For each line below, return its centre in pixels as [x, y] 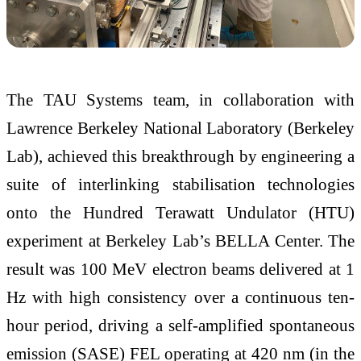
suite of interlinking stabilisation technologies [180, 185]
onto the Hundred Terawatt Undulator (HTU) [180, 213]
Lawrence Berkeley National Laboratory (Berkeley [180, 128]
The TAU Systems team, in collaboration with [180, 100]
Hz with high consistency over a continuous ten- [180, 297]
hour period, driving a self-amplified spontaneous [180, 326]
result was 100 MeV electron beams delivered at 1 [180, 269]
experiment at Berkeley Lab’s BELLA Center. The [180, 241]
